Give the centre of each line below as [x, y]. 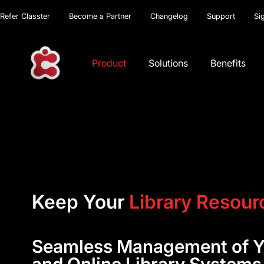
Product [109, 63]
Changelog [169, 16]
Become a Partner [100, 16]
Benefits [228, 63]
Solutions [169, 63]
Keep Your [78, 202]
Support [221, 16]
